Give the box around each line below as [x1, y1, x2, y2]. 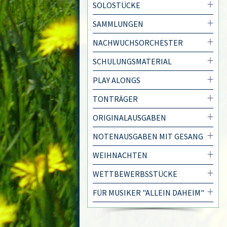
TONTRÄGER [93, 94, 138, 104]
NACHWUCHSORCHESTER [93, 37, 183, 48]
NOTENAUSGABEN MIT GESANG [93, 131, 203, 141]
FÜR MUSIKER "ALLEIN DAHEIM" [93, 187, 204, 198]
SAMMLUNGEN [93, 19, 143, 29]
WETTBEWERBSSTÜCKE [93, 169, 177, 179]
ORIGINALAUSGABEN [93, 112, 166, 123]
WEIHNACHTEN [93, 150, 147, 160]
